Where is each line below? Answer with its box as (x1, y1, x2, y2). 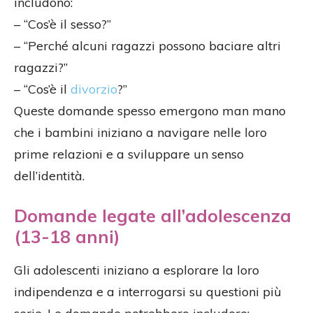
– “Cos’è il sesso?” (14, 15, 111, 32)
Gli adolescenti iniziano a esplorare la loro (14, 261, 259, 278)
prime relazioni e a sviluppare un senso (14, 145, 244, 162)
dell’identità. (14, 167, 85, 184)
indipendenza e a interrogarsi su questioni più (14, 283, 282, 300)
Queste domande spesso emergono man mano (14, 102, 286, 119)
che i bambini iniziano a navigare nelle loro (14, 124, 267, 140)
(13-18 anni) (14, 225, 120, 247)
